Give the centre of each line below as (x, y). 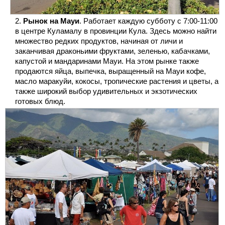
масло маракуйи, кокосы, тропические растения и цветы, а (117, 81)
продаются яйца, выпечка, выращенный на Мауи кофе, (110, 71)
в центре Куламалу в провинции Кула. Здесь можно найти (116, 31)
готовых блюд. (40, 101)
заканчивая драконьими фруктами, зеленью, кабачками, (113, 51)
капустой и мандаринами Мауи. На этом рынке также (107, 61)
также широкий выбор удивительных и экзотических (106, 91)
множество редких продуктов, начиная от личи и (99, 41)
